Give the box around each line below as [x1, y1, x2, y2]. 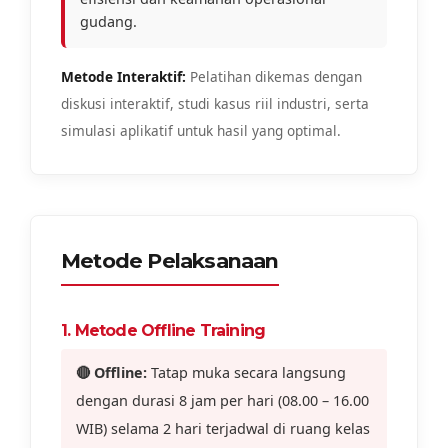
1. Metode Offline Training [61, 320, 266, 340]
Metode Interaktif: [61, 66, 186, 86]
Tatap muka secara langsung [147, 362, 346, 382]
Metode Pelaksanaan [61, 247, 279, 273]
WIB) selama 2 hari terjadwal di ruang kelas [76, 418, 370, 438]
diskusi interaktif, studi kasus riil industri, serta [61, 93, 369, 113]
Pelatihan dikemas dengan [186, 66, 362, 86]
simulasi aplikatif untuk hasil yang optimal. [61, 120, 341, 140]
